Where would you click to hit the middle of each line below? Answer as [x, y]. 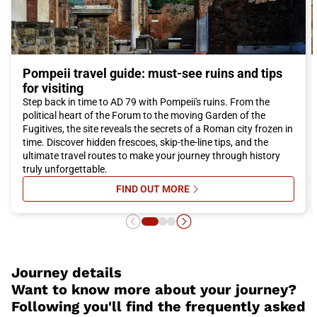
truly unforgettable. [65, 169]
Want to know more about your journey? [154, 290]
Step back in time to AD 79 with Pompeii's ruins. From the [146, 102]
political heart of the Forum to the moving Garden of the [144, 116]
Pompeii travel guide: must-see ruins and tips [152, 74]
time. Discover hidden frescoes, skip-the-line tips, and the [145, 143]
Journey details [67, 273]
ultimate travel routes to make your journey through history [151, 156]
